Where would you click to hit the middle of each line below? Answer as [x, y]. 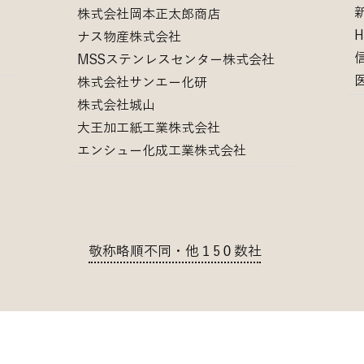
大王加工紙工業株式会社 [149, 128]
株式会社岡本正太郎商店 [149, 14]
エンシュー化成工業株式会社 [162, 150]
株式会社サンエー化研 [142, 82]
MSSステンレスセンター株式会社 [176, 59]
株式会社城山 [116, 105]
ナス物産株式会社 [129, 37]
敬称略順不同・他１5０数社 [175, 251]
